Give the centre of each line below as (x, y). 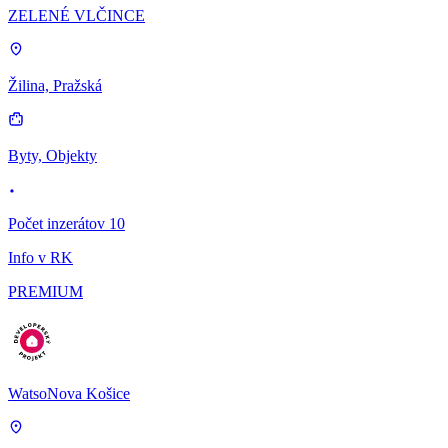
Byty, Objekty (52, 156)
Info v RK (40, 258)
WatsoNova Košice (69, 394)
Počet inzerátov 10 (66, 224)
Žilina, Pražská (55, 86)
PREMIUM (45, 292)
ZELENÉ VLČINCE (76, 16)
